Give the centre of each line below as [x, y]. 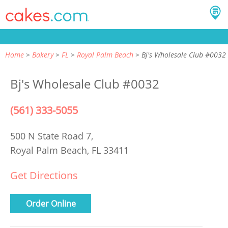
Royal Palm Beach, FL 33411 [69, 150]
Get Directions [44, 175]
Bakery [43, 55]
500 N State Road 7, [53, 136]
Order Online [51, 203]
